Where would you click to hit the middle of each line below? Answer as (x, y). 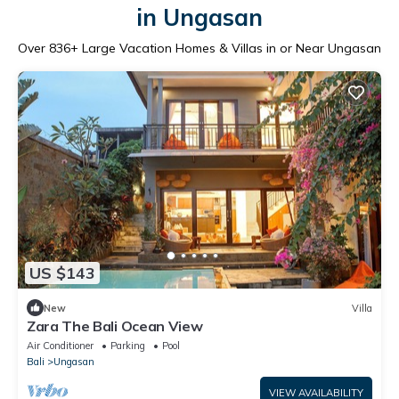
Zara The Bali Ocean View (115, 326)
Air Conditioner (60, 346)
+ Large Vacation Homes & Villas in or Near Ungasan (226, 48)
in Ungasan (199, 17)
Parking (128, 346)
